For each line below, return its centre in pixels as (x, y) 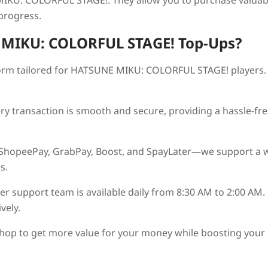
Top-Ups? (208, 43)
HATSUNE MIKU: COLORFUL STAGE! (150, 70)
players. (247, 70)
